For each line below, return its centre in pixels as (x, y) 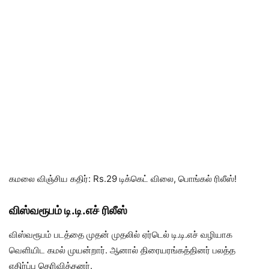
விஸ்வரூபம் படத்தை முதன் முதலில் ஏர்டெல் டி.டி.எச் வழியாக (121, 234)
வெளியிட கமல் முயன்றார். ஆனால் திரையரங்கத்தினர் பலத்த (122, 250)
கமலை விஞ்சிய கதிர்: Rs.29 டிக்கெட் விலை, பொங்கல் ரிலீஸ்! (123, 178)
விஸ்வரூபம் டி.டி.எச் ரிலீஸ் (68, 210)
